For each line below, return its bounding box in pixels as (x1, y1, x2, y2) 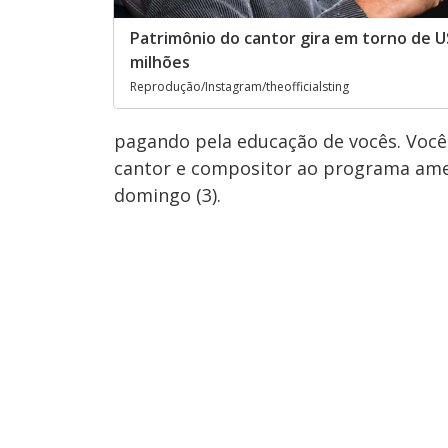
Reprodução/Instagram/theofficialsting (130, 78, 349, 96)
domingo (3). (114, 183, 221, 207)
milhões (130, 51, 190, 74)
